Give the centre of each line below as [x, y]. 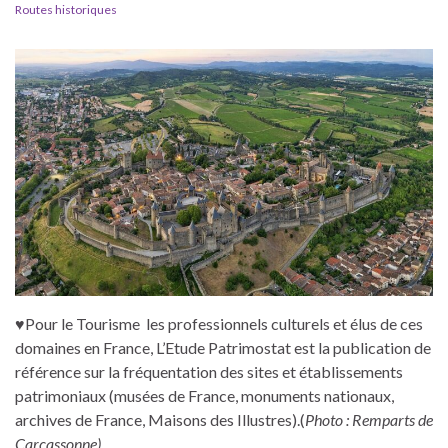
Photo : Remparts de [369, 419]
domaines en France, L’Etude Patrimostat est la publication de [223, 347]
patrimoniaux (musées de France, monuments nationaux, [204, 395]
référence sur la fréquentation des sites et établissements [209, 371]
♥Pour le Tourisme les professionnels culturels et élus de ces [219, 323]
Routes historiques [66, 10]
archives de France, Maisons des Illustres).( [160, 419]
